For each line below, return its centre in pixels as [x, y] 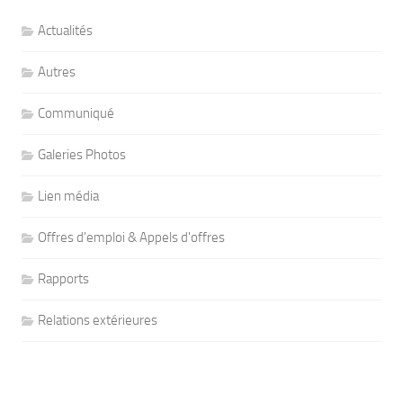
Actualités [65, 30]
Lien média [68, 196]
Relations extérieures [97, 320]
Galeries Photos [81, 154]
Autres [56, 72]
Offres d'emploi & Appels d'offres [131, 237]
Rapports [63, 278]
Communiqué [76, 113]
